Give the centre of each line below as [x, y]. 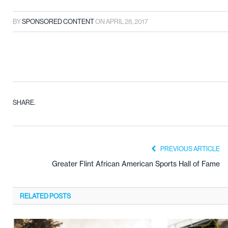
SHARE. [24, 102]
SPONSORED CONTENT [58, 21]
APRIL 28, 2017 [127, 21]
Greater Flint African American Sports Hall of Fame [136, 164]
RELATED [34, 196]
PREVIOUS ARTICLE [190, 148]
